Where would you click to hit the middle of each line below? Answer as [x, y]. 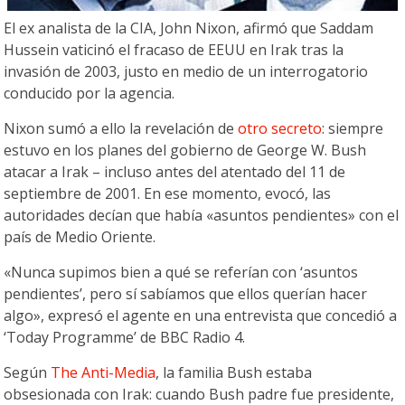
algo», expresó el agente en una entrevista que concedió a [201, 316]
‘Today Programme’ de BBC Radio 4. [125, 338]
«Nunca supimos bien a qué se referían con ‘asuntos [181, 273]
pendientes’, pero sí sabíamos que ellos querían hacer [186, 294]
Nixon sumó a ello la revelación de [121, 129]
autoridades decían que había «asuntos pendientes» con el [202, 216]
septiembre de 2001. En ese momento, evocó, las [168, 194]
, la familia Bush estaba [234, 373]
